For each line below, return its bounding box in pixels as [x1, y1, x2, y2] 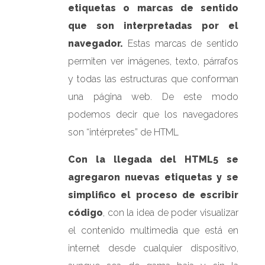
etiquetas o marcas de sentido [68, 2, 238, 14]
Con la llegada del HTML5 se [68, 153, 238, 165]
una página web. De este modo [68, 91, 238, 102]
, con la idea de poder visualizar [103, 206, 238, 218]
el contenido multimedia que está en [68, 224, 238, 236]
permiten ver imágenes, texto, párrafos [68, 55, 238, 67]
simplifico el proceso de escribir [68, 189, 238, 201]
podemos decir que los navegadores [68, 108, 238, 120]
